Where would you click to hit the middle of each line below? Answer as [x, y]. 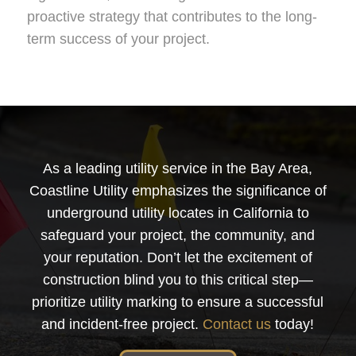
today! [293, 325]
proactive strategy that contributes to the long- [172, 16]
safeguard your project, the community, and [178, 236]
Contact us [237, 325]
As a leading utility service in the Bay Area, [178, 169]
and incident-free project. [122, 325]
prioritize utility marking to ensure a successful [178, 302]
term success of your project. [118, 39]
